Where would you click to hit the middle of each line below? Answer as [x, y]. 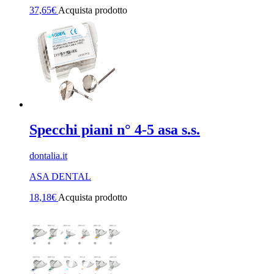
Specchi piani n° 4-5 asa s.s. [115, 130]
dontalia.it [48, 156]
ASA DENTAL [60, 177]
